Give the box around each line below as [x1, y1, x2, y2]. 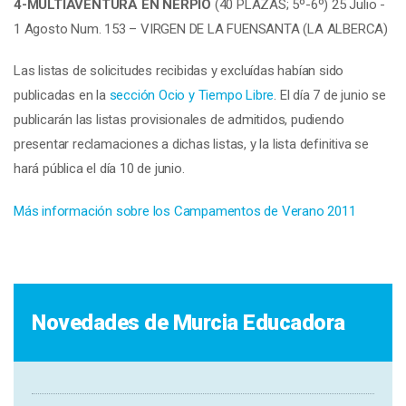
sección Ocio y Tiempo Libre [109, 87, 275, 103]
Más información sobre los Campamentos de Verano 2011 [14, 202, 356, 219]
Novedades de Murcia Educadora [32, 309, 345, 335]
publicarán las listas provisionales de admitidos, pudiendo [14, 111, 344, 128]
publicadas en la [14, 87, 110, 103]
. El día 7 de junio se [274, 87, 386, 103]
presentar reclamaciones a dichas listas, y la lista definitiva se [14, 136, 369, 152]
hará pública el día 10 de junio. [14, 160, 185, 177]
